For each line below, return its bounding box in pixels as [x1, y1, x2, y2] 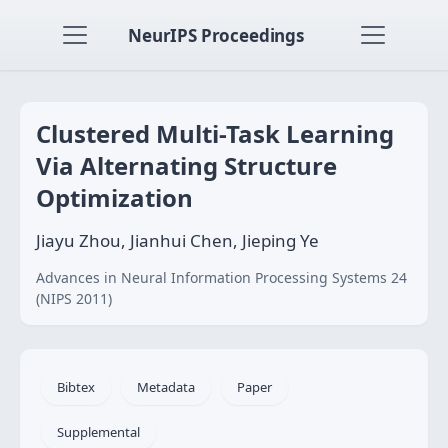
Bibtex [57, 378, 95, 396]
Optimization [36, 181, 193, 214]
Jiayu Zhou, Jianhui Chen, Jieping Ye [36, 229, 319, 252]
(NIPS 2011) [36, 289, 112, 308]
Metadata [137, 378, 195, 396]
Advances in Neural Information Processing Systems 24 [36, 268, 407, 287]
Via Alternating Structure [36, 149, 337, 182]
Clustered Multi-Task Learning [36, 117, 394, 150]
